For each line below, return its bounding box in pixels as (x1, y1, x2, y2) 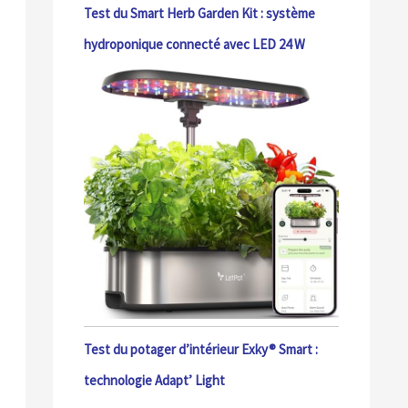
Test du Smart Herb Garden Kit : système (84, 5, 315, 23)
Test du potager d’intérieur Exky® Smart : (84, 341, 318, 359)
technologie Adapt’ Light (84, 372, 225, 390)
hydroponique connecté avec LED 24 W (84, 36, 305, 54)
